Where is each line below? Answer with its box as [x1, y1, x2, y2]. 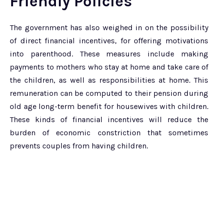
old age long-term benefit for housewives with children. [10, 101, 208, 111]
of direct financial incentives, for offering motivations [10, 36, 208, 45]
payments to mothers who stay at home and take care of [10, 62, 208, 72]
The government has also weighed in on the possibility [10, 22, 208, 32]
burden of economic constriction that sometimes [10, 127, 208, 137]
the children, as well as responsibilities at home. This [10, 75, 208, 85]
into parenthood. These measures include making [10, 49, 208, 58]
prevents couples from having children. [10, 141, 148, 150]
